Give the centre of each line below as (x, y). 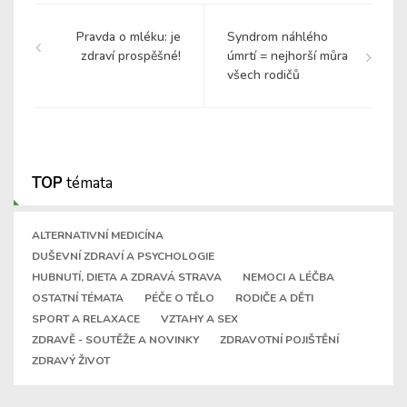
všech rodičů (263, 75)
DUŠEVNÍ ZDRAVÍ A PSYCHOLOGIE (123, 257)
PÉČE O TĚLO (179, 298)
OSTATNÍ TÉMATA (78, 298)
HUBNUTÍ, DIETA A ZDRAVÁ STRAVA (127, 278)
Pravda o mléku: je (129, 37)
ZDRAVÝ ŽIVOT (71, 361)
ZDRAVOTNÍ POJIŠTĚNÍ (279, 340)
